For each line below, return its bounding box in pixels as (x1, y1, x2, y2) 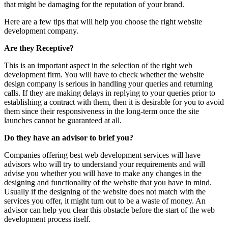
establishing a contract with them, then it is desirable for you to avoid (4, 97, 224, 106)
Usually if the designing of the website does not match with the (4, 187, 206, 196)
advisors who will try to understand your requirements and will (4, 159, 205, 168)
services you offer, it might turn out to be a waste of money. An (4, 196, 206, 205)
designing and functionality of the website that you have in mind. (4, 178, 212, 187)
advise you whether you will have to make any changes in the (4, 168, 202, 178)
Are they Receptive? (4, 43, 74, 52)
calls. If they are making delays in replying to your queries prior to (4, 88, 215, 97)
